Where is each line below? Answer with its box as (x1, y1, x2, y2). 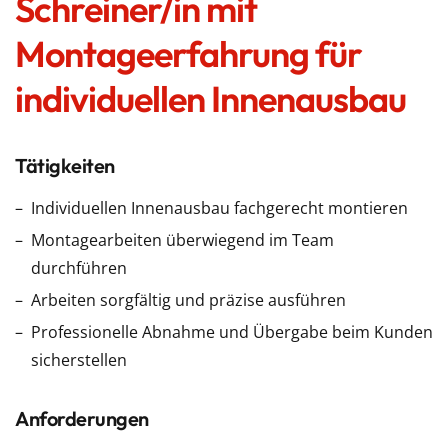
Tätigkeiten (15, 153, 115, 178)
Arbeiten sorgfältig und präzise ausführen (31, 289, 346, 311)
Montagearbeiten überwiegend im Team (31, 229, 334, 251)
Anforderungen (15, 406, 149, 431)
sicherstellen (31, 349, 127, 371)
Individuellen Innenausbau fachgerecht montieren (31, 197, 408, 219)
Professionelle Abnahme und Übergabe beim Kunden (31, 321, 433, 343)
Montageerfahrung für (15, 31, 362, 76)
